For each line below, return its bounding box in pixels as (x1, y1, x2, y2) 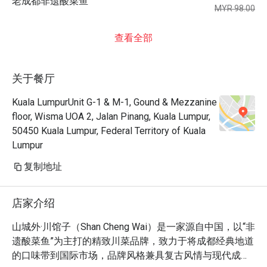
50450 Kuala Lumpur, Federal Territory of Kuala (12, 125, 206, 136)
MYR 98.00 (215, 4, 255, 13)
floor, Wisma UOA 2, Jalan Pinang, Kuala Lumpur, (12, 111, 210, 122)
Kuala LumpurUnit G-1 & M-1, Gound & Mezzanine (12, 97, 217, 108)
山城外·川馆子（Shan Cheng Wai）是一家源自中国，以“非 (12, 221, 255, 232)
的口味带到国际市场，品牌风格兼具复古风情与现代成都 (12, 250, 250, 261)
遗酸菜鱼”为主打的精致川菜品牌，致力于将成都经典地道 (12, 235, 254, 247)
